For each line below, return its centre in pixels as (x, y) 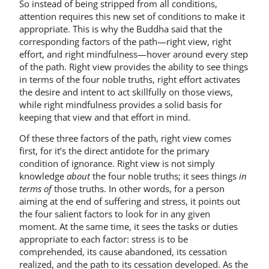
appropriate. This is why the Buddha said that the (121, 29)
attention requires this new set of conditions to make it (132, 16)
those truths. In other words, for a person (138, 189)
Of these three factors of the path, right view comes (125, 138)
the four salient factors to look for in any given (115, 214)
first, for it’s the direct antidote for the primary (114, 151)
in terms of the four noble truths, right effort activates (130, 79)
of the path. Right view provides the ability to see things (134, 67)
